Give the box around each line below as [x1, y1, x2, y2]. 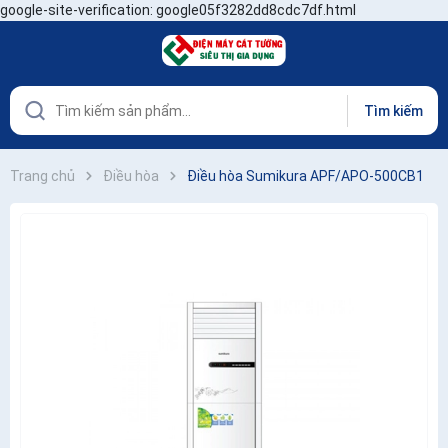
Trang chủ [10, 168, 75, 184]
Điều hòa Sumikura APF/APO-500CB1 [187, 168, 424, 184]
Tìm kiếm [363, 102, 423, 119]
